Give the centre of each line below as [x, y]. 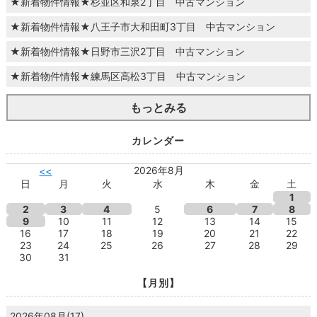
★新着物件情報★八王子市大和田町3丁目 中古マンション [142, 26]
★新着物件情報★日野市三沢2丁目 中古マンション [127, 51]
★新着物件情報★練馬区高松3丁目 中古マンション [127, 76]
